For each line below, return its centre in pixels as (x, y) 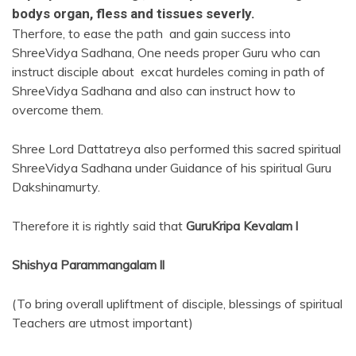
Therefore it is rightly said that (99, 225)
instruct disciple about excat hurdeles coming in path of (168, 71)
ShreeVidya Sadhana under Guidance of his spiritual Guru (172, 167)
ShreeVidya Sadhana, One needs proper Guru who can (166, 52)
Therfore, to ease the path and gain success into (151, 33)
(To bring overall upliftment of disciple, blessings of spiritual (177, 303)
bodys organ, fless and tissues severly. (133, 13)
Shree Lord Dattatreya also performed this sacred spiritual (176, 148)
